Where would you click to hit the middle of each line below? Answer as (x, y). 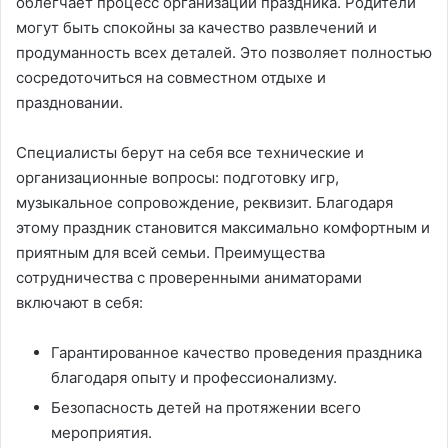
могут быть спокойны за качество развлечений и (196, 27)
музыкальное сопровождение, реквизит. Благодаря (204, 202)
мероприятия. (101, 432)
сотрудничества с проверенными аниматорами (189, 277)
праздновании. (69, 102)
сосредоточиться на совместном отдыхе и (171, 77)
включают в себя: (79, 302)
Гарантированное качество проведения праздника (236, 352)
